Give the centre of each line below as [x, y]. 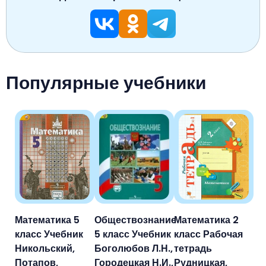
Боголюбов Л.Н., [134, 249]
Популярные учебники [106, 83]
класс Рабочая [208, 235]
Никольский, [45, 249]
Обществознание [135, 220]
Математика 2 [206, 220]
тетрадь [193, 249]
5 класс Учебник [133, 235]
